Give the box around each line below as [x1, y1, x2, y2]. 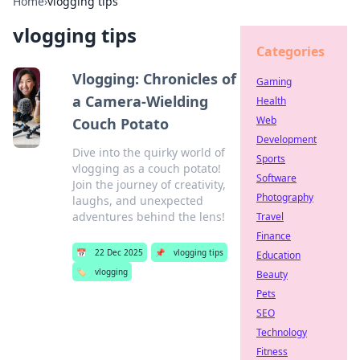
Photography [256, 190, 313, 204]
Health [256, 94, 286, 108]
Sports [256, 152, 285, 166]
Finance [256, 229, 291, 243]
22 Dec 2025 [94, 247, 143, 258]
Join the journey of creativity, [72, 177, 226, 192]
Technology [256, 325, 307, 339]
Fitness [256, 345, 288, 358]
